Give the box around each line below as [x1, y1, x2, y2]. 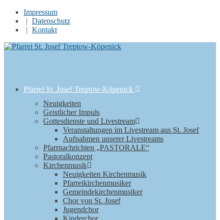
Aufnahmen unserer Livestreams [63, 135, 164, 143]
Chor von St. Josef [63, 196, 120, 205]
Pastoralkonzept [43, 152, 92, 161]
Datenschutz [32, 17, 70, 25]
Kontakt [32, 26, 57, 34]
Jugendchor [63, 205, 99, 214]
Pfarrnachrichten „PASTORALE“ [43, 143, 149, 152]
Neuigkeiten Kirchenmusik [63, 170, 146, 178]
